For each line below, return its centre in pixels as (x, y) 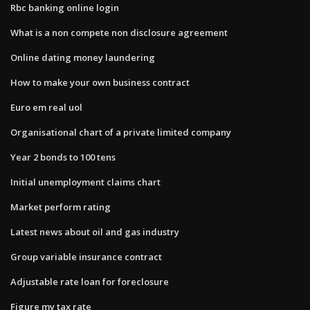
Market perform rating (61, 207)
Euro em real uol (46, 107)
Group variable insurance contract (86, 256)
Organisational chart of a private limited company (121, 132)
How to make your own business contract (100, 82)
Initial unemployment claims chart (85, 182)
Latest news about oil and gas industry (95, 231)
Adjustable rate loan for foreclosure (90, 281)
